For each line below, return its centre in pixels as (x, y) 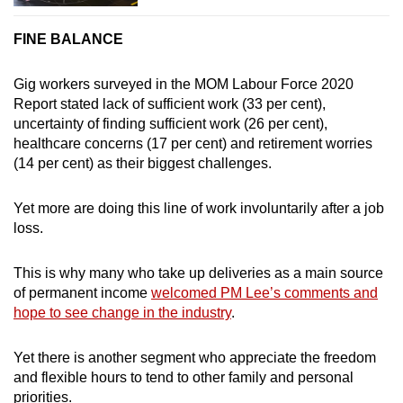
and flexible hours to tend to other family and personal (184, 378)
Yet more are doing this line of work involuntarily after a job (199, 209)
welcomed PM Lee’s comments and (264, 293)
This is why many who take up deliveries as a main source (198, 273)
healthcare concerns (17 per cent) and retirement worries (193, 144)
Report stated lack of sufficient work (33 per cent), (170, 104)
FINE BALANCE (68, 40)
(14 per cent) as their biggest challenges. (143, 164)
